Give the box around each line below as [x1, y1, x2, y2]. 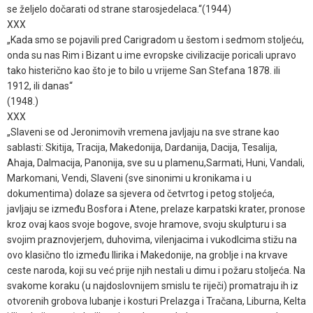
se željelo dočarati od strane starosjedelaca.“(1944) [7, 3, 231, 15]
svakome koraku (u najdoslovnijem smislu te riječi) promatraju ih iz [7, 279, 298, 291]
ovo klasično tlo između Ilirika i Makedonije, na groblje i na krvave [7, 249, 288, 261]
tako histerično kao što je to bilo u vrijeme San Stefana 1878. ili [7, 64, 280, 76]
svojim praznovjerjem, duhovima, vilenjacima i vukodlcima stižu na [7, 233, 297, 245]
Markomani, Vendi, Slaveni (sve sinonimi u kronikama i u [7, 172, 252, 184]
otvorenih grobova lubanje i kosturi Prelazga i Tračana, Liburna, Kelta [7, 295, 306, 307]
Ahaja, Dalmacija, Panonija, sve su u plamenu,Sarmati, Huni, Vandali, [7, 156, 305, 168]
